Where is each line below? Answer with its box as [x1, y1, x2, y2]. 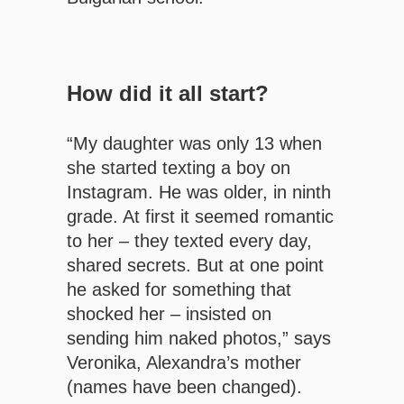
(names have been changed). [67, 377, 302, 398]
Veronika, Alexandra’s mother [67, 353, 301, 373]
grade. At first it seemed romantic [67, 207, 334, 227]
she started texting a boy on [67, 158, 290, 179]
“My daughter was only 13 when [67, 133, 322, 154]
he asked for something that [67, 280, 291, 300]
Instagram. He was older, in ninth [67, 182, 331, 203]
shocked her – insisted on [67, 304, 271, 325]
